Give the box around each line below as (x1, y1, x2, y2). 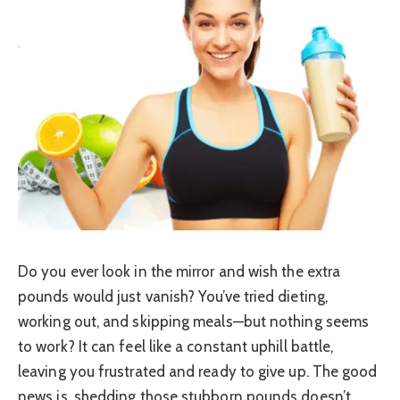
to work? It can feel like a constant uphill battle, (18, 337, 334, 355)
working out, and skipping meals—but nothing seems (18, 312, 370, 330)
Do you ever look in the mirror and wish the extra (18, 262, 341, 280)
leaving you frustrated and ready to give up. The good (18, 362, 378, 380)
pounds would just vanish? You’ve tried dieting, (18, 287, 328, 305)
